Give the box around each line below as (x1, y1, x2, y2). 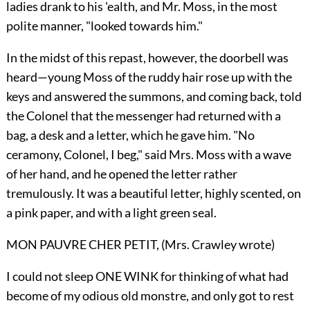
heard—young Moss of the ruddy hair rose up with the (6, 69, 292, 84)
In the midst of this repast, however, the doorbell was (6, 49, 289, 65)
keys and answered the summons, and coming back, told (6, 88, 302, 104)
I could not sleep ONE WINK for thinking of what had (6, 268, 289, 284)
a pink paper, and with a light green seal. (6, 204, 217, 220)
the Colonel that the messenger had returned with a (6, 107, 281, 123)
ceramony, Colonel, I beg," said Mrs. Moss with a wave (6, 146, 291, 162)
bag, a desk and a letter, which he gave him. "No (6, 127, 255, 143)
